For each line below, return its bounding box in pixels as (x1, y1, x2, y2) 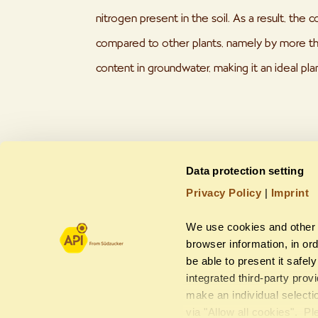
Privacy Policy (186, 187, 262, 199)
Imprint (270, 187, 309, 199)
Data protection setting (186, 164, 304, 177)
